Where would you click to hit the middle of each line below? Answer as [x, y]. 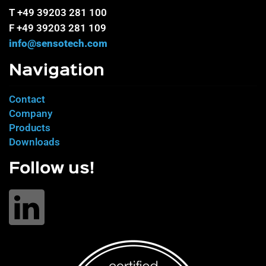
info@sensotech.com [58, 44]
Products [30, 128]
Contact [27, 99]
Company [31, 114]
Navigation [57, 72]
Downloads [34, 142]
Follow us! [52, 170]
